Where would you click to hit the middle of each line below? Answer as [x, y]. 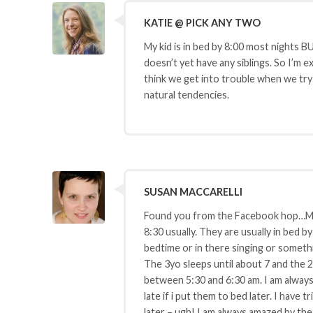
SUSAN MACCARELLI [193, 191]
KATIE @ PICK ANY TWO [202, 22]
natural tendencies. [186, 95]
